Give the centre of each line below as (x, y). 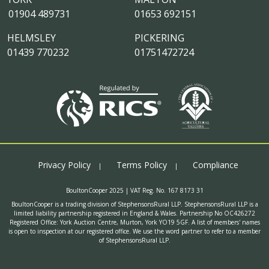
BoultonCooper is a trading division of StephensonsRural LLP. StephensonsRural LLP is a (134, 204)
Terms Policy (142, 165)
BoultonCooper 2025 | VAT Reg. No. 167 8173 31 (134, 190)
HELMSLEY (32, 38)
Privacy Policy (64, 165)
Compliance (216, 165)
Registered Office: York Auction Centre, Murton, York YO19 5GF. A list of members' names (134, 222)
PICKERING (159, 38)
